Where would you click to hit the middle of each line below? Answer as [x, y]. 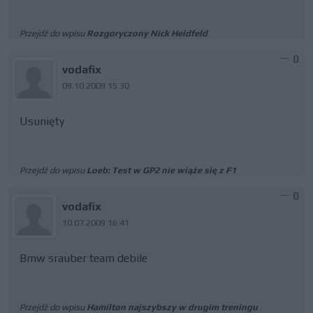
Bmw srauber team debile [83, 258]
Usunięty [42, 121]
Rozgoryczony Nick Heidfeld [147, 33]
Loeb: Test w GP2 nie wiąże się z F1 [161, 170]
